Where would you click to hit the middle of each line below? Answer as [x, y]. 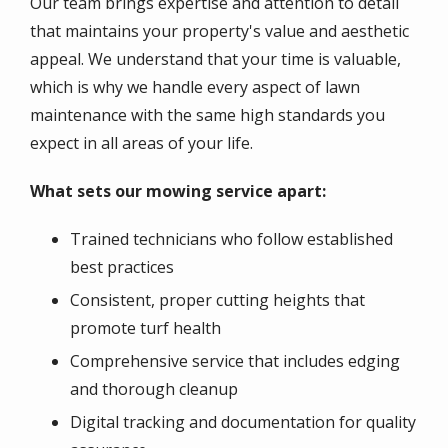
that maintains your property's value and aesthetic [219, 31]
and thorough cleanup [154, 389]
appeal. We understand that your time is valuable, [215, 59]
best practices [122, 267]
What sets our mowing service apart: [178, 191]
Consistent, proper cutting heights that [217, 300]
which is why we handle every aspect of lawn [195, 87]
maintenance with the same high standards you [207, 115]
